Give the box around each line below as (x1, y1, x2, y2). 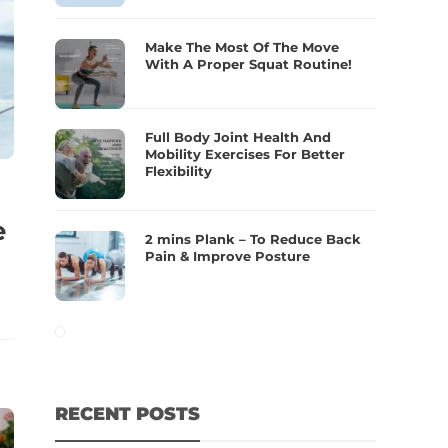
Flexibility (145, 162, 213, 179)
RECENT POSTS (55, 402, 201, 425)
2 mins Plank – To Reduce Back (145, 230, 362, 247)
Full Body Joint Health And (145, 128, 332, 145)
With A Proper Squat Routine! (145, 55, 353, 72)
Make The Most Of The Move (145, 38, 340, 55)
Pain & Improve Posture (145, 247, 311, 264)
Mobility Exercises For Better (145, 145, 346, 162)
